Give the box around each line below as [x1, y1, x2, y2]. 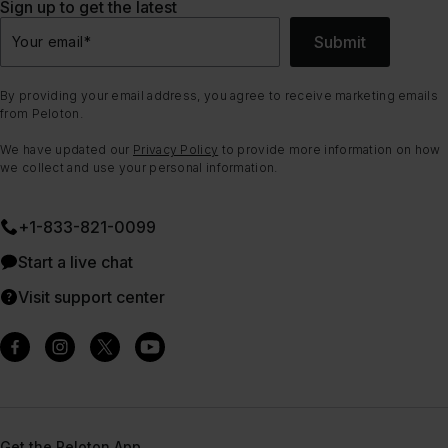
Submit [314, 31, 366, 52]
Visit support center [18, 286, 165, 307]
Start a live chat [18, 251, 133, 272]
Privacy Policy [133, 141, 219, 157]
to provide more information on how [218, 141, 441, 157]
